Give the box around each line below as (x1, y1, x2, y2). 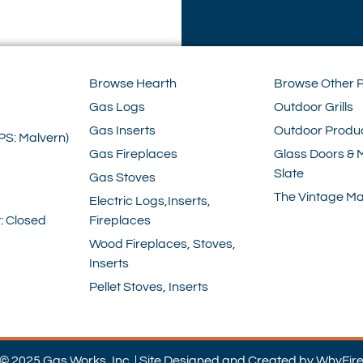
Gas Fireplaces (89, 147, 177, 161)
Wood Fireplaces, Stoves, (89, 237, 236, 251)
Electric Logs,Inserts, (89, 194, 211, 208)
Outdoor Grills (274, 100, 353, 114)
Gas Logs (89, 100, 145, 114)
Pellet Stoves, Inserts (89, 280, 208, 294)
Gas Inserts (89, 124, 156, 138)
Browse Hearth (89, 77, 177, 91)
